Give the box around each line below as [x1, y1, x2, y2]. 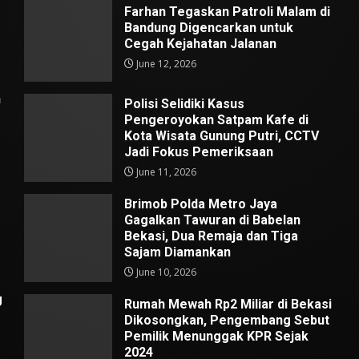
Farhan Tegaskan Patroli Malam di [123, 4, 330, 20]
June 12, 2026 [133, 57, 196, 71]
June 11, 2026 [133, 165, 196, 179]
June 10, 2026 [133, 265, 196, 280]
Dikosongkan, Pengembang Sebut [123, 313, 329, 329]
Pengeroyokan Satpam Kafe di [123, 112, 309, 128]
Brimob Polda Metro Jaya [123, 196, 277, 212]
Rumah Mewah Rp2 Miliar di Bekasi [123, 296, 332, 313]
